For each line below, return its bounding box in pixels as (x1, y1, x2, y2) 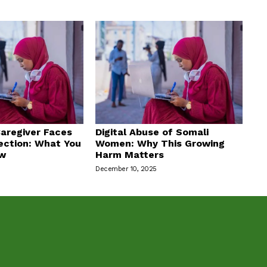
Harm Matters (95, 148, 164, 160)
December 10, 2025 (95, 164, 157, 173)
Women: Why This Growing (95, 137, 225, 149)
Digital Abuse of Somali (95, 126, 209, 138)
